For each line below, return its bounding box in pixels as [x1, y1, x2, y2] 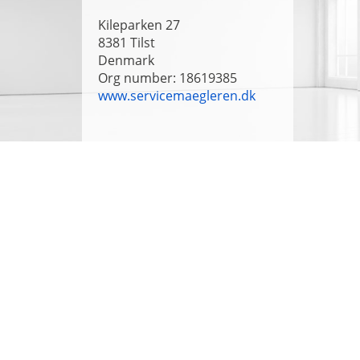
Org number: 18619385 [98, 69, 237, 88]
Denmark [98, 51, 154, 70]
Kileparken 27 [98, 16, 180, 35]
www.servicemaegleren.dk [98, 87, 256, 105]
